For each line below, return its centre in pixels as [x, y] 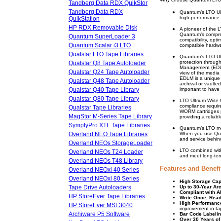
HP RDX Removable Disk [103, 28]
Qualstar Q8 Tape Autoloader [107, 63]
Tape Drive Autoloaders [100, 187]
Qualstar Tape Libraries [100, 108]
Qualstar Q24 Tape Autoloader [109, 72]
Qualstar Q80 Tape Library [104, 99]
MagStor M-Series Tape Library [110, 116]
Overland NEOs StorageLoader [110, 143]
